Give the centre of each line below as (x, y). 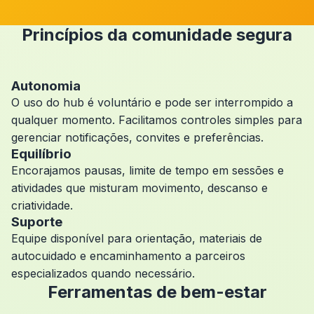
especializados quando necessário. (103, 273)
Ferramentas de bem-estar (157, 292)
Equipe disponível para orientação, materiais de (137, 238)
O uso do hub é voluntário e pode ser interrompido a (152, 102)
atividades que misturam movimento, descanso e (139, 188)
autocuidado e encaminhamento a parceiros (128, 256)
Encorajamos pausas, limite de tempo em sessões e (148, 170)
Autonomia (46, 86)
